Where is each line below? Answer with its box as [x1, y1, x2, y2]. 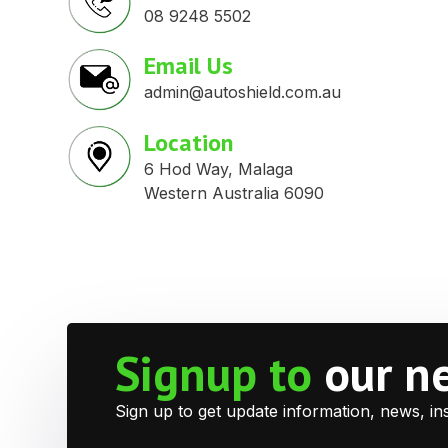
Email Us [143, 50, 233, 82]
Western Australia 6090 [143, 183, 324, 204]
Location [143, 127, 233, 159]
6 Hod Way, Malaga [143, 159, 293, 180]
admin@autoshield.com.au [143, 82, 341, 103]
